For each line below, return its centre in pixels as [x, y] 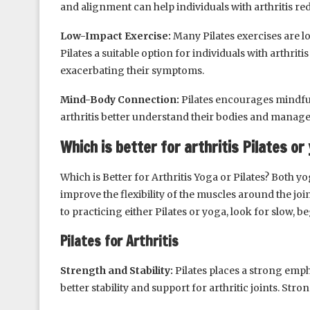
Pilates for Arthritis [119, 241]
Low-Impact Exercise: [117, 36]
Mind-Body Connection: [121, 99]
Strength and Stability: [117, 270]
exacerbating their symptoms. [132, 70]
